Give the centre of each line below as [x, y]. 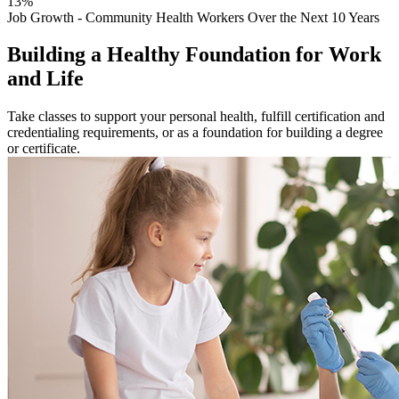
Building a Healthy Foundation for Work [194, 55]
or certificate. [44, 149]
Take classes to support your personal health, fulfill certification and [196, 117]
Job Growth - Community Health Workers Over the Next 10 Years [193, 17]
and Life [45, 79]
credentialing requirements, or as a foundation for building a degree [195, 133]
